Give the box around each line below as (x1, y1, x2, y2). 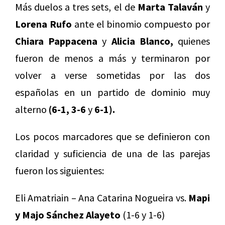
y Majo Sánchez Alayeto (15, 208, 121, 221)
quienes (173, 34, 210, 47)
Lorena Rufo (15, 17, 72, 30)
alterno (15, 102, 49, 116)
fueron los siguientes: (15, 164, 104, 177)
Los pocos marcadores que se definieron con (15, 130, 210, 143)
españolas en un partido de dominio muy (15, 85, 210, 98)
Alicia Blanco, (111, 34, 173, 47)
